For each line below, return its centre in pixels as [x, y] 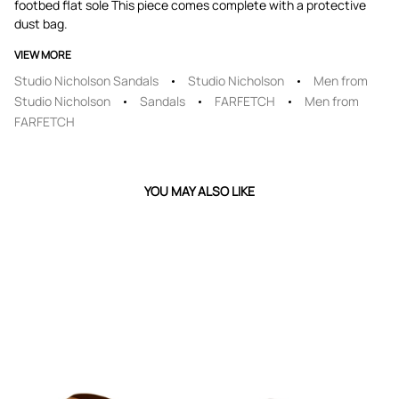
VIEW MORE [43, 55]
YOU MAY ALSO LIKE [199, 191]
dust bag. [41, 24]
